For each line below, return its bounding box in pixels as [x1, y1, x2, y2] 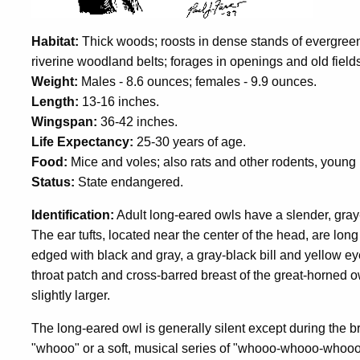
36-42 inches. [97, 115, 181, 129]
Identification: [31, 208, 114, 223]
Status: [31, 175, 75, 190]
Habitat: [31, 35, 79, 49]
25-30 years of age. [133, 135, 249, 149]
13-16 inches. [79, 95, 159, 109]
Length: [31, 95, 79, 109]
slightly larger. [31, 288, 110, 303]
